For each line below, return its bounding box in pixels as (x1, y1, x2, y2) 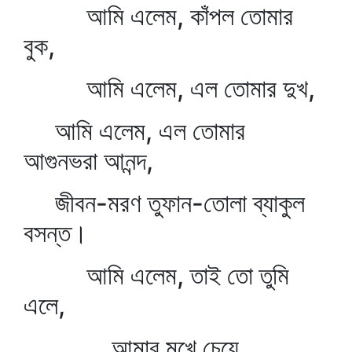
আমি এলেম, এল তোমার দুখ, (24, 73, 315, 104)
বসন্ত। (24, 218, 88, 248)
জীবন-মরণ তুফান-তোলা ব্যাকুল (24, 188, 305, 218)
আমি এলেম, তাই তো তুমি (24, 260, 289, 291)
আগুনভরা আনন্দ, (24, 145, 153, 176)
